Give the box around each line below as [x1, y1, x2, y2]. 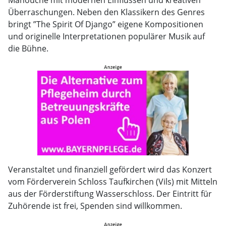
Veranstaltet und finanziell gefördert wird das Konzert [8, 164, 212, 175]
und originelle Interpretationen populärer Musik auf [8, 31, 205, 42]
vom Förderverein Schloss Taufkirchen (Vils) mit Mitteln [8, 176, 217, 187]
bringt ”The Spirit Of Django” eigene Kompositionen [8, 19, 203, 30]
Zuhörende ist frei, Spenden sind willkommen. [8, 200, 182, 211]
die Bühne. [8, 43, 48, 54]
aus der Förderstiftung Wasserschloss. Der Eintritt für [8, 188, 212, 199]
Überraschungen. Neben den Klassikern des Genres [8, 7, 205, 18]
